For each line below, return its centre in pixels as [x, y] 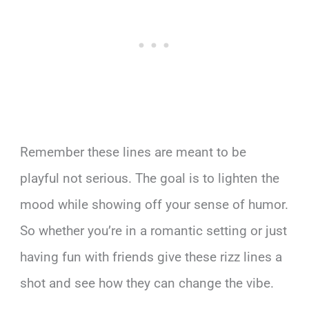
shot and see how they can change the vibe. [147, 283]
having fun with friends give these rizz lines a [151, 257]
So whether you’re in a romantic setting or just [154, 230]
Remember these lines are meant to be [133, 152]
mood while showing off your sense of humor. [154, 204]
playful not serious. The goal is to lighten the [150, 178]
